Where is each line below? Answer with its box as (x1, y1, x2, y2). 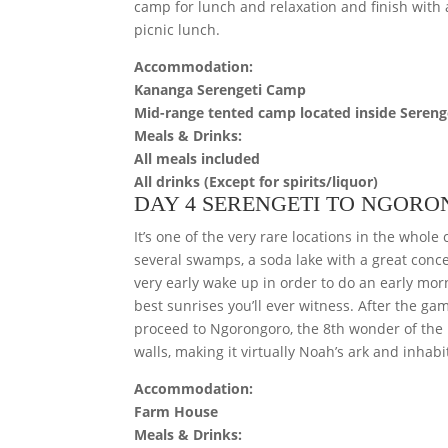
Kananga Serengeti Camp (134, 79, 307, 99)
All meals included (134, 148, 261, 168)
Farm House (134, 401, 219, 421)
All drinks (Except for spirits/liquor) (134, 171, 379, 191)
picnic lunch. (134, 19, 221, 39)
